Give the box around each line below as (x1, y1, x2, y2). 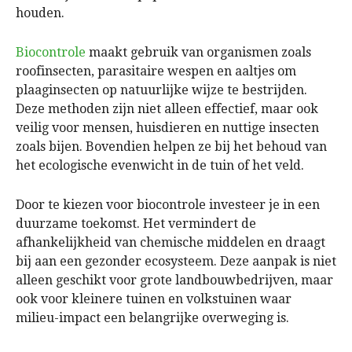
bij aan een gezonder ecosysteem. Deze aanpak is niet (16, 253, 336, 269)
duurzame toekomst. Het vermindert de (16, 215, 256, 231)
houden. (16, 5, 64, 20)
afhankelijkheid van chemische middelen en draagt (16, 234, 325, 250)
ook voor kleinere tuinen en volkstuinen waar (16, 291, 291, 306)
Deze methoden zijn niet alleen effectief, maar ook (16, 101, 318, 116)
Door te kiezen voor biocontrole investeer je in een (16, 196, 320, 212)
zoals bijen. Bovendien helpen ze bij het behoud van (16, 138, 327, 154)
